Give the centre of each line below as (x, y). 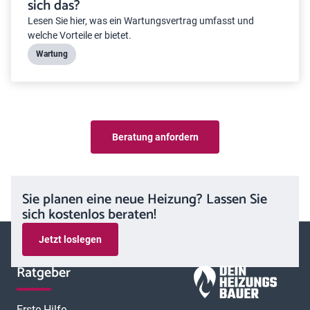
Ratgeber (44, 273)
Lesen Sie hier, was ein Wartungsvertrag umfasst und (141, 21)
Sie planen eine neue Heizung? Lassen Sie (145, 200)
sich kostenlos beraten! (89, 215)
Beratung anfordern (155, 137)
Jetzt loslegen (70, 239)
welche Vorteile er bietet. (80, 36)
